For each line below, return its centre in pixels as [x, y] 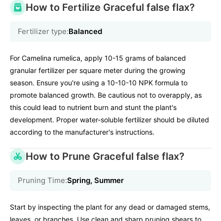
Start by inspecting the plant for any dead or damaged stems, [110, 207]
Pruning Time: [42, 181]
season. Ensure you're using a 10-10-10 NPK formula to [99, 83]
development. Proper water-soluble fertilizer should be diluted [110, 120]
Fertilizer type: [43, 32]
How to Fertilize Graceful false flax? [110, 8]
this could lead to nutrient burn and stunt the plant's [93, 108]
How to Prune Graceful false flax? [105, 157]
